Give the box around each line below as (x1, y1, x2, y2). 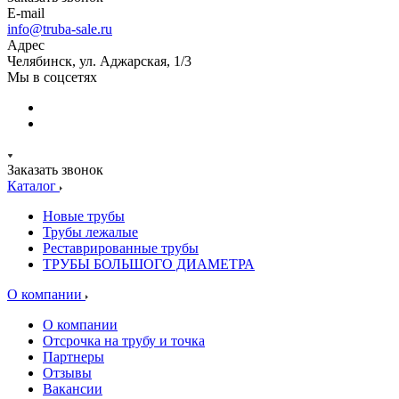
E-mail (7, 5, 45, 20)
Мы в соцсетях (7, 69, 97, 85)
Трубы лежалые (43, 224, 138, 240)
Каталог (7, 178, 60, 193)
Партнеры (43, 349, 104, 364)
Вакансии (43, 381, 102, 396)
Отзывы (43, 365, 92, 380)
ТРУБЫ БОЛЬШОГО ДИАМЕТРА (43, 256, 255, 272)
